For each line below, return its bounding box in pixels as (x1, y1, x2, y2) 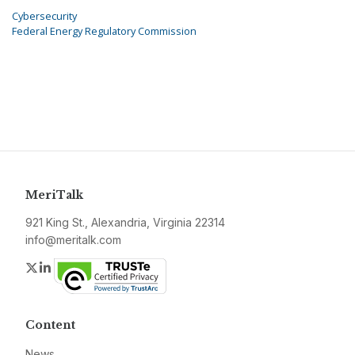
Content (25, 318, 75, 333)
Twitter (39, 259, 78, 276)
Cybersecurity (12, 9, 77, 24)
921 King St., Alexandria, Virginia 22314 (25, 216, 225, 230)
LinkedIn (53, 259, 101, 276)
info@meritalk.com (25, 233, 121, 247)
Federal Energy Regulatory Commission (12, 24, 197, 39)
